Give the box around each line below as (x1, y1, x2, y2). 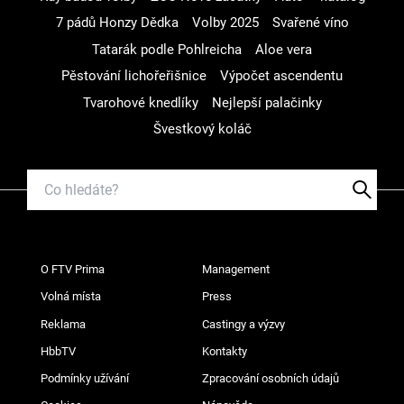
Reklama (41, 317, 86, 331)
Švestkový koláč (152, 121, 252, 137)
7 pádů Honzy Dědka (55, 14, 179, 31)
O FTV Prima (41, 262, 105, 276)
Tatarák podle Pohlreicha (92, 41, 242, 58)
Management (202, 262, 270, 276)
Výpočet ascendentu (220, 68, 343, 84)
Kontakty (202, 344, 247, 358)
